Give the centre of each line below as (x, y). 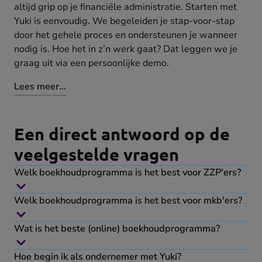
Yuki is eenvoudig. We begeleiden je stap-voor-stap (124, 21)
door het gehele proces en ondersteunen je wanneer (126, 35)
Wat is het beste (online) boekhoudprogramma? (117, 229)
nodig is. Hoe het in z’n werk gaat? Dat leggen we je (126, 49)
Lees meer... (40, 87)
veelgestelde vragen (96, 155)
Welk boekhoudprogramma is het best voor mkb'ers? (128, 201)
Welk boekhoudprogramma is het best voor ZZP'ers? (127, 173)
